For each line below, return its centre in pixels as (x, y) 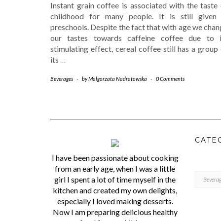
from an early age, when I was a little (115, 168)
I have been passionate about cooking (115, 157)
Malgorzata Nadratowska (118, 78)
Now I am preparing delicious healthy (115, 212)
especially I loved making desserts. (115, 201)
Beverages (62, 78)
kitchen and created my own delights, (115, 190)
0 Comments (170, 78)
